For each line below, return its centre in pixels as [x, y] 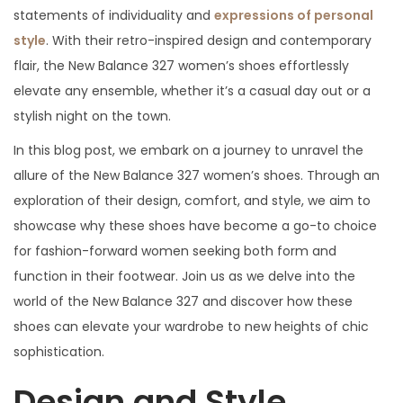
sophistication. [59, 351]
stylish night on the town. [92, 116]
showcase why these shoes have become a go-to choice [195, 225]
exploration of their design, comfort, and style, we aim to [192, 200]
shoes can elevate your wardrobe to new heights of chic [191, 326]
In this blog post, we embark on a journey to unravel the [188, 150]
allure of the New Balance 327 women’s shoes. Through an [197, 175]
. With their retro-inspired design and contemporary [209, 40]
